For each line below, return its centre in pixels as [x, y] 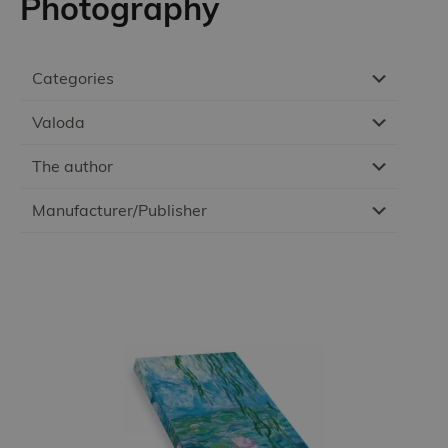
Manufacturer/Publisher [119, 210]
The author [72, 166]
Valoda [58, 122]
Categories [73, 78]
